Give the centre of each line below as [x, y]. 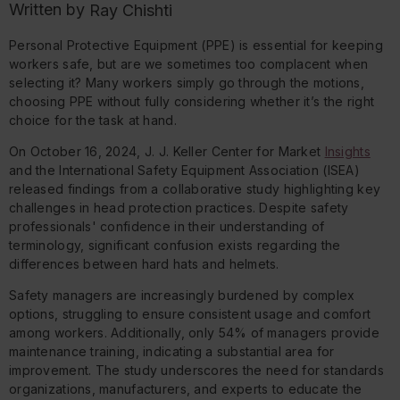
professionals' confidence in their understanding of [167, 227]
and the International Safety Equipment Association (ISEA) [184, 171]
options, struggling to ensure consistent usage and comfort [190, 314]
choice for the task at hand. [93, 121]
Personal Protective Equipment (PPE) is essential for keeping [196, 46]
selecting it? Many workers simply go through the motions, [187, 83]
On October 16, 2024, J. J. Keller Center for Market [167, 152]
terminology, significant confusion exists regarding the [175, 246]
